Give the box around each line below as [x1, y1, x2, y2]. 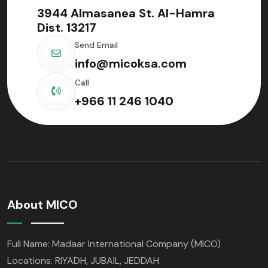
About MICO [7, 196, 78, 212]
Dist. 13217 [37, 19, 96, 35]
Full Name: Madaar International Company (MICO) [7, 237, 223, 250]
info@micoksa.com [75, 55, 187, 71]
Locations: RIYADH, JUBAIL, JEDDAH [7, 254, 159, 267]
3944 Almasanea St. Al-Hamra [37, 5, 215, 21]
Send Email [75, 39, 118, 50]
